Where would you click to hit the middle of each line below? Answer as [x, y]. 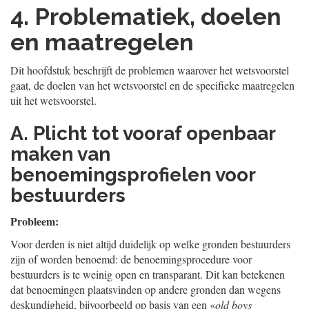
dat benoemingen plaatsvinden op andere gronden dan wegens [146, 289]
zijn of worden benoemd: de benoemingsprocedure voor [131, 259]
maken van [60, 154]
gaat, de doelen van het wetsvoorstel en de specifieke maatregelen [152, 85]
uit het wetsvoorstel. [53, 100]
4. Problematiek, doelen [146, 17]
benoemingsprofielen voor [133, 175]
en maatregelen [102, 42]
